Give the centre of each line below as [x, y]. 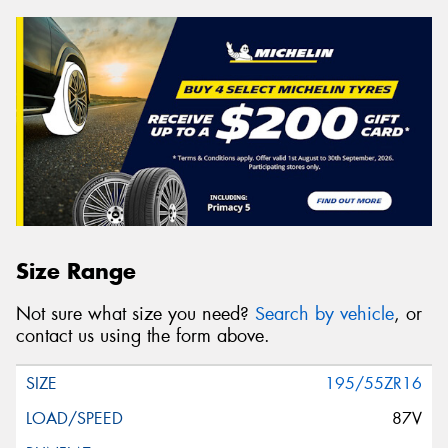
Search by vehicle [324, 313]
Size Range [76, 271]
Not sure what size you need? [135, 313]
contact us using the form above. [143, 335]
